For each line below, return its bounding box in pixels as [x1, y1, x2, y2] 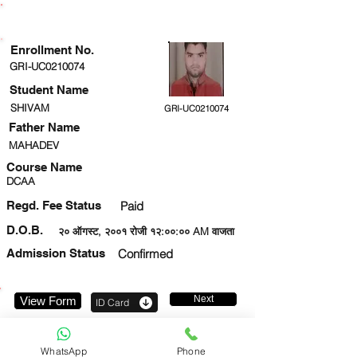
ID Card [95, 296, 129, 308]
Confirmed [118, 246, 173, 261]
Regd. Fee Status [6, 198, 101, 212]
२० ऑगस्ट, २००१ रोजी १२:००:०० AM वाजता [58, 225, 234, 237]
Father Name [9, 120, 80, 134]
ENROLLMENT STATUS [60, 12, 192, 25]
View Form [19, 294, 76, 308]
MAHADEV [9, 139, 59, 151]
